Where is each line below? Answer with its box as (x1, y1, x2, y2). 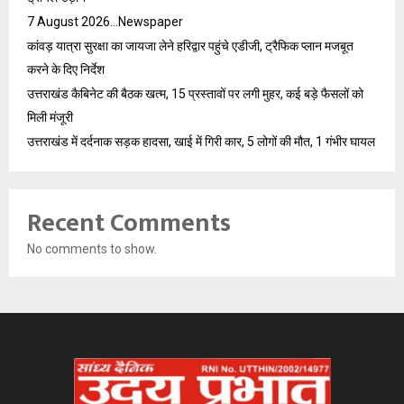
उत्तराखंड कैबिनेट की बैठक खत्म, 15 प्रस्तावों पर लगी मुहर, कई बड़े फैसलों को (27, 86, 363, 101)
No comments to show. (27, 241, 157, 256)
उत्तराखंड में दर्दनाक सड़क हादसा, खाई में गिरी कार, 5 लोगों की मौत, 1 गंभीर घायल (27, 133, 375, 149)
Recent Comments (27, 201, 231, 244)
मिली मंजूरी (27, 109, 73, 124)
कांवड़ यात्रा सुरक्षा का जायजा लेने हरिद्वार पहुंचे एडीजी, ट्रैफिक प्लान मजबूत (27, 38, 353, 53)
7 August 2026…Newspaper (27, 14, 183, 29)
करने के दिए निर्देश (27, 61, 105, 77)
